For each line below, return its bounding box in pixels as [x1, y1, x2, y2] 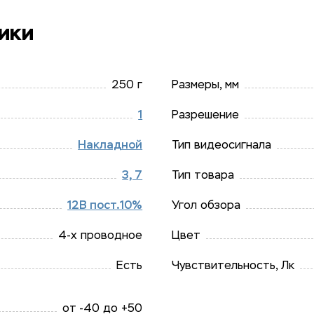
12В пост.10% [67, 198, 143, 212]
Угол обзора [171, 198, 240, 212]
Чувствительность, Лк [171, 259, 294, 272]
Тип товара [171, 168, 234, 182]
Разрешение [171, 108, 239, 121]
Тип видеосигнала [171, 138, 271, 151]
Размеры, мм [171, 78, 239, 91]
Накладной [78, 138, 143, 151]
